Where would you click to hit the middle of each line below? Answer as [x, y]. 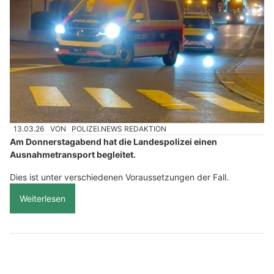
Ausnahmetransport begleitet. [73, 155]
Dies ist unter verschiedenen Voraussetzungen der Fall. [119, 177]
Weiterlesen [43, 199]
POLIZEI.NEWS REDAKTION [119, 129]
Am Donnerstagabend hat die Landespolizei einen [113, 142]
